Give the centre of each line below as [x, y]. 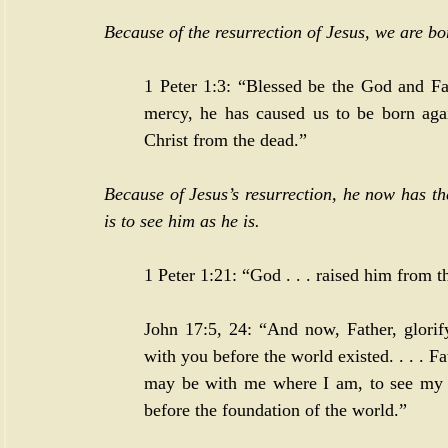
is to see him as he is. [182, 220]
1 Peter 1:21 [188, 274]
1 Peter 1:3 [185, 85]
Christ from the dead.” [225, 139]
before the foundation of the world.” [275, 409]
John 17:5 [180, 328]
